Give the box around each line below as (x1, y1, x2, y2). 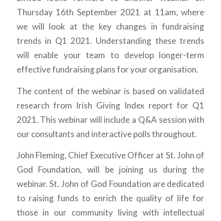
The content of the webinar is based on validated (16, 85, 205, 96)
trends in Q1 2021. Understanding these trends (16, 35, 205, 46)
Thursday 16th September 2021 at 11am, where (16, 6, 205, 17)
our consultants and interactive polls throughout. (16, 128, 197, 139)
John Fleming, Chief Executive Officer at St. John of (16, 150, 205, 161)
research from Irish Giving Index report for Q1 (16, 100, 205, 110)
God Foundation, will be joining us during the (16, 164, 205, 175)
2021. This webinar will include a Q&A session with (16, 114, 205, 125)
